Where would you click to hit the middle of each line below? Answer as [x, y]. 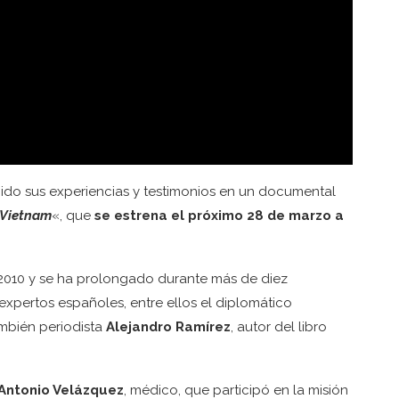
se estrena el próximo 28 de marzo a [219, 215]
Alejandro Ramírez [168, 326]
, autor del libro [279, 326]
